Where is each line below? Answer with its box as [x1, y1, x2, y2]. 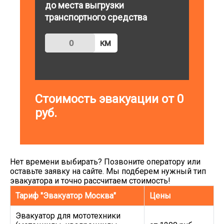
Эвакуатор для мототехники [15, 211, 120, 220]
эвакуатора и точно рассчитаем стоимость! [10, 176, 170, 185]
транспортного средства [45, 12, 147, 22]
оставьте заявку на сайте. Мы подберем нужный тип [10, 166, 206, 176]
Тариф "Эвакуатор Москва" [15, 191, 116, 200]
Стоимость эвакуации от [35, 92, 177, 106]
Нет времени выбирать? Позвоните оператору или [10, 157, 200, 166]
